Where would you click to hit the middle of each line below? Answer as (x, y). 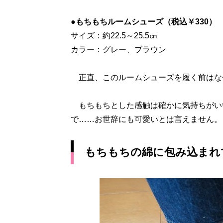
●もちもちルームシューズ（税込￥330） (144, 22)
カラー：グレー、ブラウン (118, 50)
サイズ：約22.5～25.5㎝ (114, 36)
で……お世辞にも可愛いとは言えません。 (146, 119)
